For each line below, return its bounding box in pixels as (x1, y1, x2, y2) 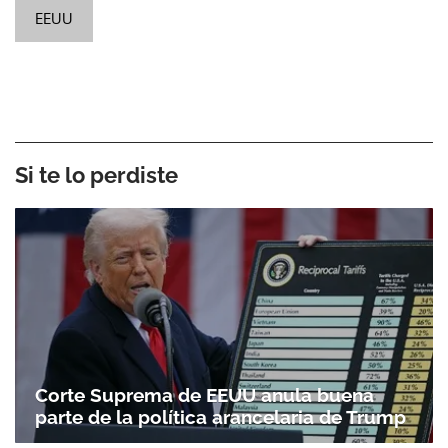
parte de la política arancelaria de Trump (35, 406, 406, 429)
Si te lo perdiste (15, 161, 178, 188)
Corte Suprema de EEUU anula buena (35, 384, 374, 407)
